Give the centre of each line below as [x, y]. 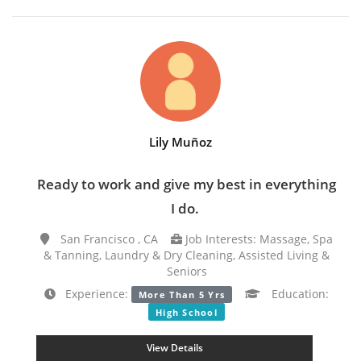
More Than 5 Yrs [182, 294]
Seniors [187, 271]
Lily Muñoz [180, 141]
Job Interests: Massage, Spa [257, 239]
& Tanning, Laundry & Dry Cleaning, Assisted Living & [187, 255]
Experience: [93, 293]
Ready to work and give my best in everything [187, 184]
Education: [299, 293]
